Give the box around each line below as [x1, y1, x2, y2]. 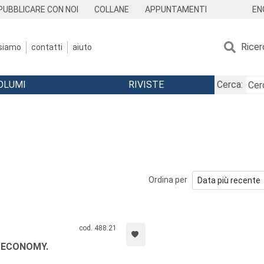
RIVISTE [128, 79, 164, 90]
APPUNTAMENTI [144, 5, 207, 14]
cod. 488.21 [78, 224, 117, 232]
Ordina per [148, 175, 187, 184]
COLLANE [94, 5, 130, 14]
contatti [31, 42, 62, 52]
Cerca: [216, 79, 243, 90]
